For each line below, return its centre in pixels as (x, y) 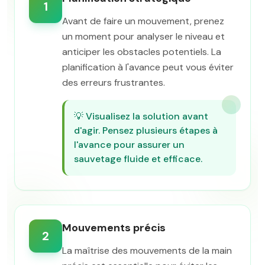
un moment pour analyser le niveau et (143, 36)
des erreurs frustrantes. (114, 83)
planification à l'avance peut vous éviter (148, 67)
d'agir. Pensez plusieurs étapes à (146, 130)
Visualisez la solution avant (147, 116)
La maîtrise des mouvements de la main (147, 251)
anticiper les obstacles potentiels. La (142, 52)
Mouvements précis (114, 228)
